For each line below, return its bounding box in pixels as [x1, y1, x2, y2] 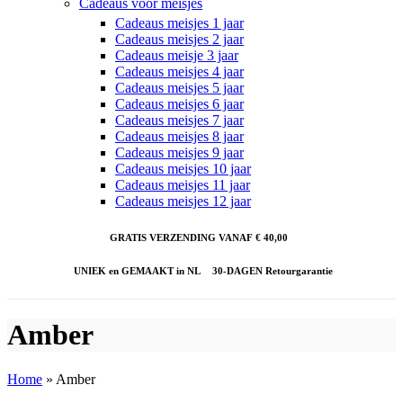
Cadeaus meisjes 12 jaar [115, 193, 251, 209]
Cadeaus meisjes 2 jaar [115, 31, 244, 47]
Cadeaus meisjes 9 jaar [115, 145, 244, 160]
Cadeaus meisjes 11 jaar [115, 177, 250, 193]
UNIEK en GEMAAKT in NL [73, 264, 201, 276]
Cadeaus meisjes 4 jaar [115, 64, 244, 79]
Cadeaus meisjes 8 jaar [115, 129, 244, 144]
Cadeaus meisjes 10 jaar [115, 161, 251, 176]
